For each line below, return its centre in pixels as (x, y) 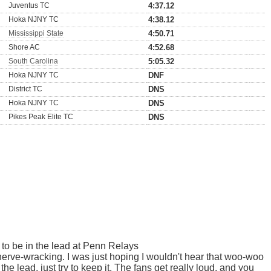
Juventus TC (29, 5)
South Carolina (33, 61)
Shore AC (24, 47)
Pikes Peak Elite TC (41, 117)
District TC (25, 89)
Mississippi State (36, 33)
